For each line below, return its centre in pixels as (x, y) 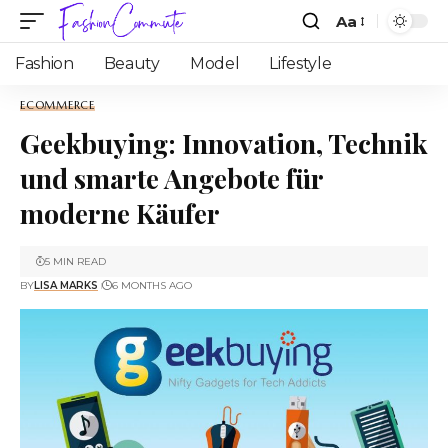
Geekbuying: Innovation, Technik (224, 143)
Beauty (131, 63)
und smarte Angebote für (171, 178)
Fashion (44, 63)
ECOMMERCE (57, 105)
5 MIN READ (75, 261)
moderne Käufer (120, 213)
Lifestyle (300, 63)
